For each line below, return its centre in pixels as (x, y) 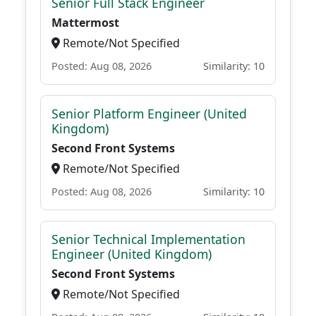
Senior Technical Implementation (148, 239)
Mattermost (85, 23)
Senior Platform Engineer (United (149, 114)
